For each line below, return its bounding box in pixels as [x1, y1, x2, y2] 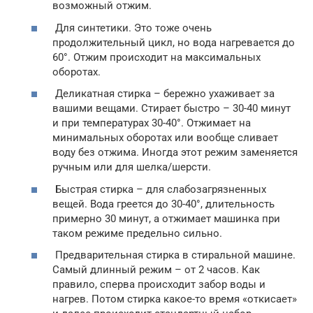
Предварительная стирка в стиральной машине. [52, 249, 296, 261]
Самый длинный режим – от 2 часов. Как [52, 263, 260, 276]
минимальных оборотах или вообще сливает [52, 131, 278, 144]
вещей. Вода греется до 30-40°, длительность [52, 197, 275, 210]
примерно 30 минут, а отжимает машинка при [52, 212, 280, 225]
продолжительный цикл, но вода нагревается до [52, 36, 295, 49]
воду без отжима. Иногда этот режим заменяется [52, 146, 298, 159]
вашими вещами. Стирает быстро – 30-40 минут [52, 102, 291, 115]
